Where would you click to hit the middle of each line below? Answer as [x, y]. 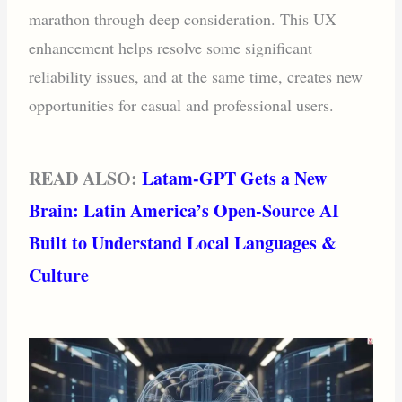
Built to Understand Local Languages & [183, 243]
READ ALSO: [86, 179]
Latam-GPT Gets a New [235, 179]
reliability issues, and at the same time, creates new [196, 76]
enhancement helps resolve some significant [171, 47]
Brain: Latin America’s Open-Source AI [184, 211]
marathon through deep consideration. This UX [183, 18]
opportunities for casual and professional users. [182, 105]
